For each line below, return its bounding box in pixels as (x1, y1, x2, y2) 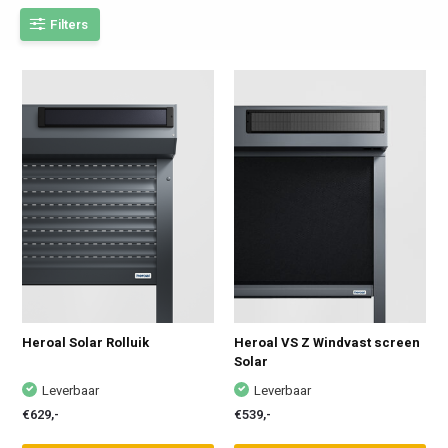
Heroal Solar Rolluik (22, 332, 150, 352)
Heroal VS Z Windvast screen (234, 332, 420, 352)
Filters (50, 14, 89, 34)
